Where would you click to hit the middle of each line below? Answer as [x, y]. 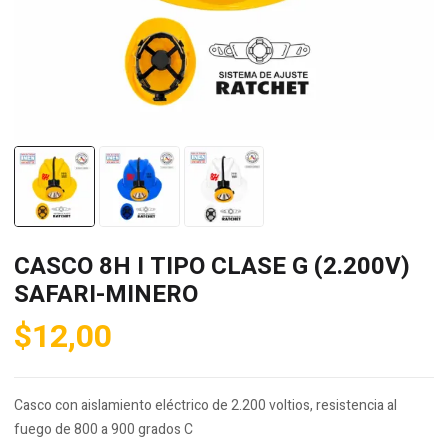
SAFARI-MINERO [106, 294]
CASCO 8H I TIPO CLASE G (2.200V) [212, 266]
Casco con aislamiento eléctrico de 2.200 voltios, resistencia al [205, 405]
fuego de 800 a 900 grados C [103, 429]
